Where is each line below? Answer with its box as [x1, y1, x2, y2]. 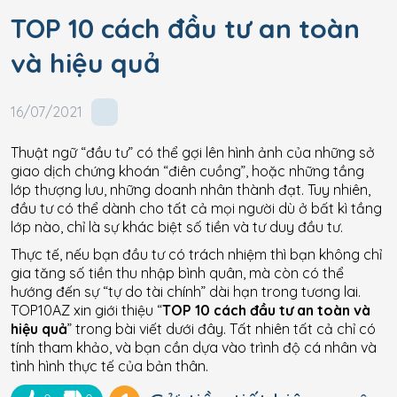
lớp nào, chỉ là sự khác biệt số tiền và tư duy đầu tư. [11, 217, 343, 236]
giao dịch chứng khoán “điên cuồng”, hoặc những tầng [11, 161, 364, 180]
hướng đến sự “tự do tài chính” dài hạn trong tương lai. [11, 282, 361, 300]
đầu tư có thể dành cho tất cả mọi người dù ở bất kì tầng [11, 198, 382, 217]
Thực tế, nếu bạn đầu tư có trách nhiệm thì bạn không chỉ [11, 245, 382, 263]
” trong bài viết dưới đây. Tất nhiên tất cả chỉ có [67, 319, 376, 338]
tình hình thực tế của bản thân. [11, 356, 208, 375]
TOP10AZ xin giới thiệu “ [11, 300, 162, 319]
